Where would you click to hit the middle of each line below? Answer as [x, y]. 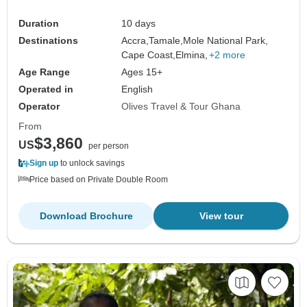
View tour [221, 216]
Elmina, [192, 55]
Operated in [46, 89]
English [137, 89]
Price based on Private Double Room [99, 180]
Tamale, [166, 41]
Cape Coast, [149, 55]
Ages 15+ [142, 72]
